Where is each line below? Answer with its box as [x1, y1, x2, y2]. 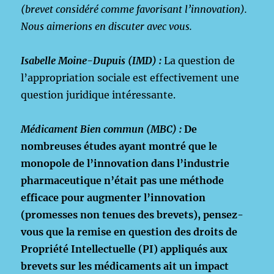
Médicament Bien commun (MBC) [21, 123, 180, 135]
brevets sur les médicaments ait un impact [21, 260, 229, 272]
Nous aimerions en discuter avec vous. [21, 20, 195, 32]
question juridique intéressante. [21, 89, 176, 101]
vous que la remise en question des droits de [21, 226, 238, 238]
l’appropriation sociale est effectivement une [21, 72, 240, 84]
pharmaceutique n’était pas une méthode [21, 174, 224, 187]
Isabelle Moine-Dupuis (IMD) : [21, 54, 162, 67]
